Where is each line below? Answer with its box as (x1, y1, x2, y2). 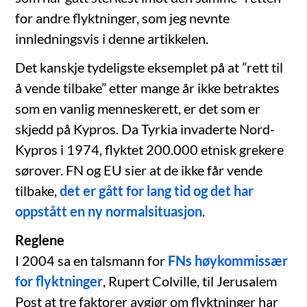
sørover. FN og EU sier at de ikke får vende (15, 162, 263, 179)
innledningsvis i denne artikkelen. (15, 30, 209, 47)
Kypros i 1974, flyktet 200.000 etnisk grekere (15, 141, 284, 158)
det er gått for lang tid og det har (60, 182, 254, 199)
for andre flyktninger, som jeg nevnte (15, 10, 230, 27)
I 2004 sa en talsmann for (15, 252, 169, 269)
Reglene (15, 232, 65, 249)
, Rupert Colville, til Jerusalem (103, 273, 278, 290)
